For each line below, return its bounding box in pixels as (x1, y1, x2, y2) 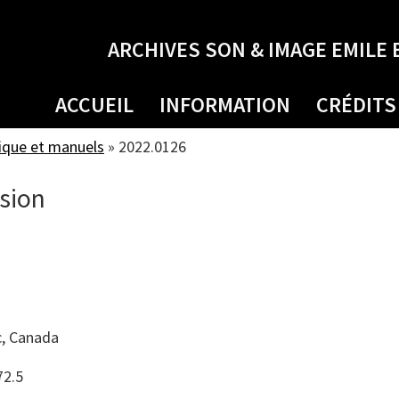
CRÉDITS (316, 91, 396, 118)
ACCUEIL (55, 91, 134, 118)
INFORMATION (159, 91, 290, 118)
